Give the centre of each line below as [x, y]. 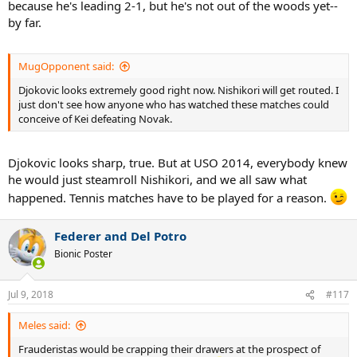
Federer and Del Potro [120, 235]
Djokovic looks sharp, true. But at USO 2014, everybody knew [178, 162]
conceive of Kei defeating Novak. [95, 119]
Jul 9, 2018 [31, 294]
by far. [25, 22]
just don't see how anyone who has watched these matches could [174, 104]
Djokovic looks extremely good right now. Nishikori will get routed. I [178, 90]
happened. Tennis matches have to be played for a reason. [169, 197]
